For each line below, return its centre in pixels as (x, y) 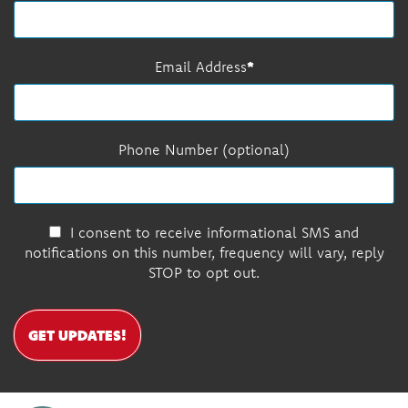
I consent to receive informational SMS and (214, 232)
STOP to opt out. (204, 272)
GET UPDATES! (77, 334)
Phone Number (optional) (204, 149)
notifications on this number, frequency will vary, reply (204, 252)
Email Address (200, 66)
